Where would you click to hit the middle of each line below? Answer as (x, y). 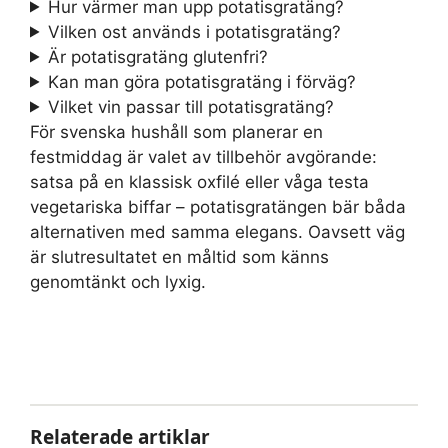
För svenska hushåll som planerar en (176, 131)
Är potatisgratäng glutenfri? (158, 56)
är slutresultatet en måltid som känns (179, 256)
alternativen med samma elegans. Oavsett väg (217, 231)
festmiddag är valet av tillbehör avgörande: (203, 156)
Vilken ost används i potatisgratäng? (195, 31)
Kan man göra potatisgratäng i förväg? (202, 81)
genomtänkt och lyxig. (118, 281)
